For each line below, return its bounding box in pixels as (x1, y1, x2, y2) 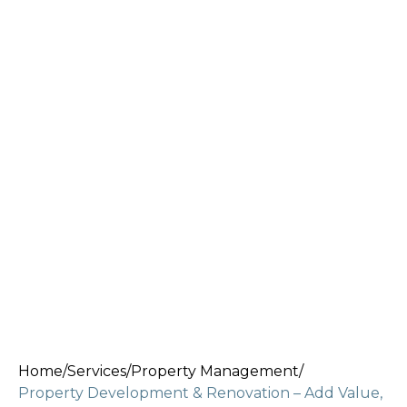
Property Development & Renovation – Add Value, (18, 384, 382, 402)
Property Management (131, 362, 299, 380)
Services (67, 362, 126, 380)
